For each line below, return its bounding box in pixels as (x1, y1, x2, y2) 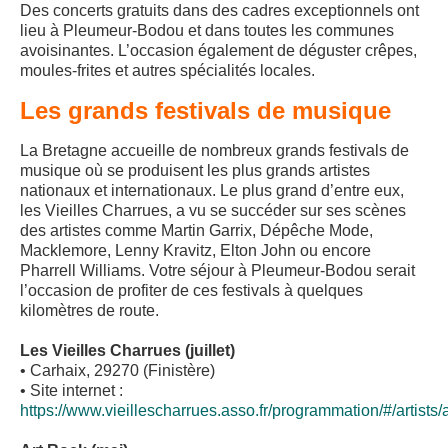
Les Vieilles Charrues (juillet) (20, 342, 235, 360)
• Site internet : (20, 382, 123, 400)
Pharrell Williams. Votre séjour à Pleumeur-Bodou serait (20, 262, 415, 280)
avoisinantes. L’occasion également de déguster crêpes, (20, 42, 417, 60)
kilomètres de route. (20, 302, 159, 320)
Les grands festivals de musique (20, 97, 391, 125)
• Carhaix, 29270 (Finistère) (20, 362, 215, 380)
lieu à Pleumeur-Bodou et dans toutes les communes (20, 22, 394, 40)
